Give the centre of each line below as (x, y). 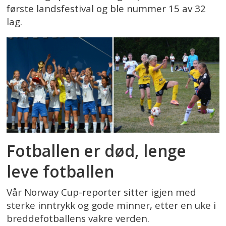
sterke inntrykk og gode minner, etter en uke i (111, 206)
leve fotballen (61, 171)
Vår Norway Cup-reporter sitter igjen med (102, 192)
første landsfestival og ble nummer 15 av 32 (106, 8)
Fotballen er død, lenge (97, 150)
